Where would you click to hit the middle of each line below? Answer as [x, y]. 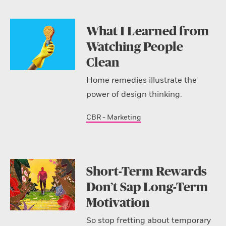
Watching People [134, 47]
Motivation [118, 203]
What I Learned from [147, 31]
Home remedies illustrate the [141, 80]
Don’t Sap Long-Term [147, 187]
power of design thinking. [134, 94]
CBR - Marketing [114, 117]
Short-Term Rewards [146, 172]
